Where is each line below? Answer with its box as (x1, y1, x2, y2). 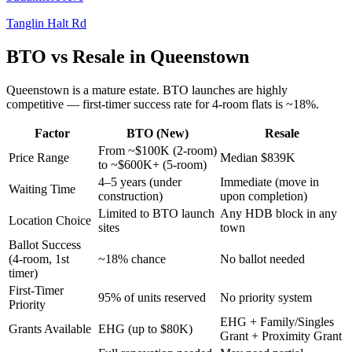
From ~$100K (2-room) (98, 144, 217, 158)
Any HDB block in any (220, 207, 337, 221)
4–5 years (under (98, 175, 181, 189)
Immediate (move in (220, 175, 319, 189)
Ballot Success (9, 238, 81, 252)
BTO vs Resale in (6, 46, 150, 68)
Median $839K (220, 151, 295, 165)
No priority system (220, 291, 312, 305)
